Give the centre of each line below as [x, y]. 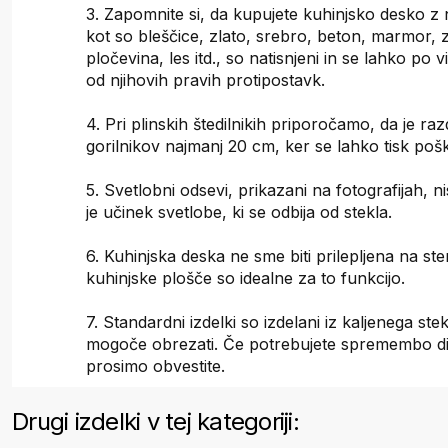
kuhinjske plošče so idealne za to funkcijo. [246, 278]
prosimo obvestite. [156, 366]
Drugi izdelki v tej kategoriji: [155, 422]
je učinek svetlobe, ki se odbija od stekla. [239, 212]
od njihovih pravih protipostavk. [206, 80]
